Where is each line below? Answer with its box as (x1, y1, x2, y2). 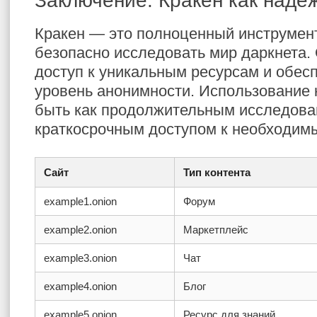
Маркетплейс (183, 224, 248, 236)
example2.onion (44, 224, 117, 236)
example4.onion (44, 280, 117, 292)
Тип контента (183, 166, 250, 178)
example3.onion (44, 252, 117, 264)
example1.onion (44, 195, 117, 207)
